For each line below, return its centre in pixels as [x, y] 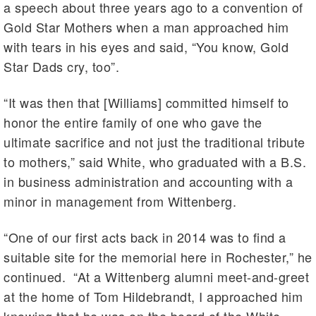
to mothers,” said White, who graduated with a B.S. [155, 162]
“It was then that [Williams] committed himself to [146, 103]
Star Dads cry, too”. [61, 67]
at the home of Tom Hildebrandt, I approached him [153, 297]
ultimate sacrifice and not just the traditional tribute [154, 142]
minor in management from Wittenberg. [120, 201]
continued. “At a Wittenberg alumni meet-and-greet [156, 277]
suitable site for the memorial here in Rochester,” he [158, 257]
